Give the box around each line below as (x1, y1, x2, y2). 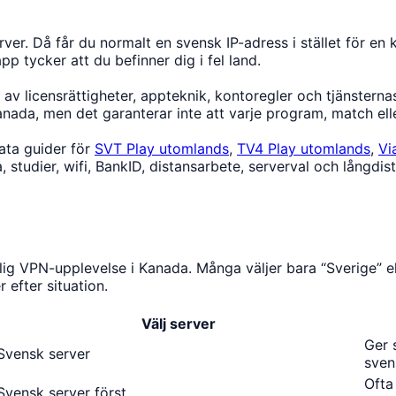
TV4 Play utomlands (237, 139, 370, 157)
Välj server (141, 314, 216, 332)
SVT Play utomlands (95, 139, 229, 157)
